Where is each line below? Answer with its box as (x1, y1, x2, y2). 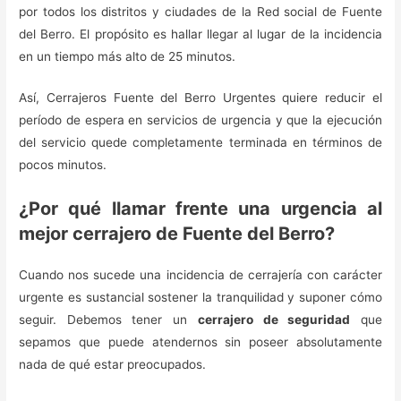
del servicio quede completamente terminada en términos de (19, 135, 382, 150)
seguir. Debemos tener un (19, 312, 198, 328)
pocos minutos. (19, 158, 107, 173)
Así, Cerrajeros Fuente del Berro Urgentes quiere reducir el (19, 90, 382, 106)
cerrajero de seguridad (197, 312, 351, 328)
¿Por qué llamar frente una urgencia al (19, 198, 382, 220)
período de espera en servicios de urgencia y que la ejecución (19, 113, 382, 128)
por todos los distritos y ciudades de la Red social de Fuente (19, 4, 382, 19)
